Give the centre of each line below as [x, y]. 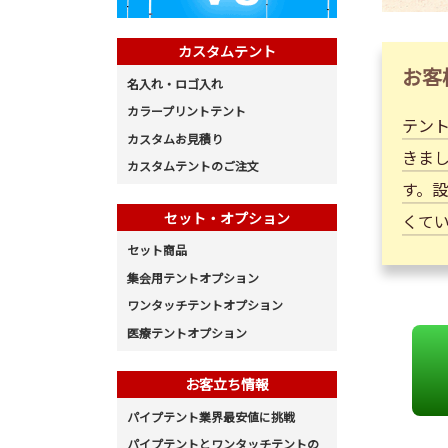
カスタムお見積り [175, 138]
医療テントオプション [187, 332]
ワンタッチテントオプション [205, 305]
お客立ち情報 [227, 384]
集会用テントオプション [193, 277]
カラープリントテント [186, 111]
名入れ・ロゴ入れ [175, 83]
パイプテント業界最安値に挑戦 [211, 416]
